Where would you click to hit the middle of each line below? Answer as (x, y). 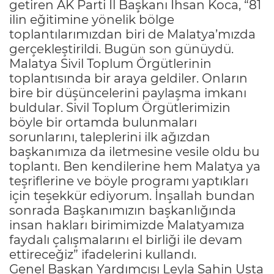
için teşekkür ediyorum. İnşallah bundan (132, 195)
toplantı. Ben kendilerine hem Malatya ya (135, 166)
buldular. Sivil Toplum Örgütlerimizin (120, 107)
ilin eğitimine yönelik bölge (92, 19)
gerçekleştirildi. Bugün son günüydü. (121, 49)
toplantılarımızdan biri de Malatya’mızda (132, 34)
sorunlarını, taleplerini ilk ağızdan (110, 137)
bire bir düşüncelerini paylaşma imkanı (128, 93)
